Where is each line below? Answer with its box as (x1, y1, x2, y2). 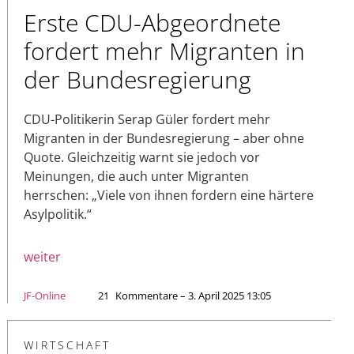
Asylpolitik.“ (24, 205, 92, 223)
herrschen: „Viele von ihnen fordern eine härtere (24, 186, 314, 204)
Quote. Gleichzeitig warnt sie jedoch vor (24, 148, 260, 166)
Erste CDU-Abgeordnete (24, 6, 281, 39)
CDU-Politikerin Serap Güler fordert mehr (24, 110, 270, 128)
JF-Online (24, 288, 66, 303)
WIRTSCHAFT (24, 337, 111, 352)
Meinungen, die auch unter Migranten (24, 167, 249, 185)
